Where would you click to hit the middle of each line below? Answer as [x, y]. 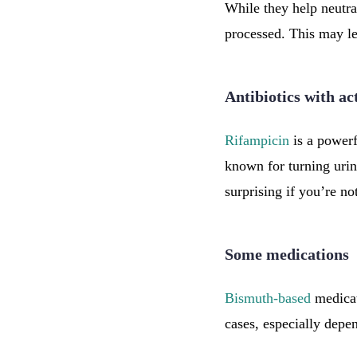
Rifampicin [257, 140]
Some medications [287, 254]
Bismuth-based [268, 298]
